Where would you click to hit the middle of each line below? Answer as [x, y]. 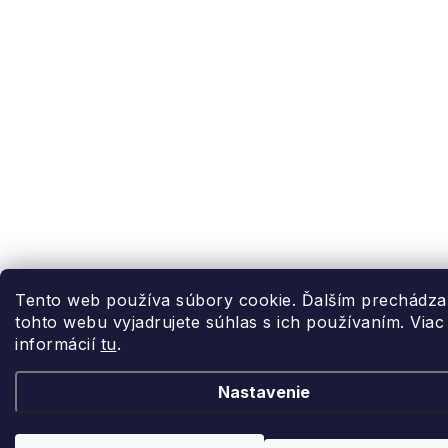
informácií [58, 344]
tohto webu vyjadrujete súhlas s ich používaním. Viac [229, 322]
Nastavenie [263, 392]
